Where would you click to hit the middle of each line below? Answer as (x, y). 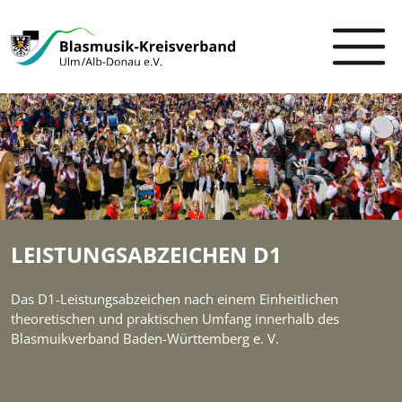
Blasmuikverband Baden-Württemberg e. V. (145, 338)
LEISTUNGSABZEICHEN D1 (146, 254)
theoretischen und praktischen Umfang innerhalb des (175, 318)
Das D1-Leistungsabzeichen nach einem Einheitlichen (175, 298)
